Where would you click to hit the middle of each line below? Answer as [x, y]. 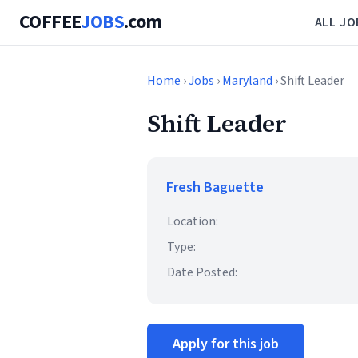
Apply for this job [226, 344]
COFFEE [50, 22]
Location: [193, 221]
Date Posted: [202, 272]
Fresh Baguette [215, 187]
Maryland [247, 81]
